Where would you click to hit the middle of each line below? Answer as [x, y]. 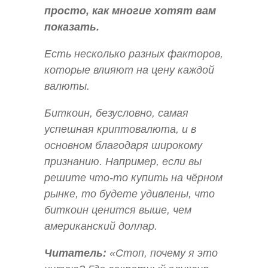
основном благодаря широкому [123, 146]
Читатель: [75, 253]
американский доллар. [101, 226]
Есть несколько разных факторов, [134, 54]
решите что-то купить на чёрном [133, 178]
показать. [72, 27]
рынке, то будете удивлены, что [130, 194]
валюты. [67, 86]
